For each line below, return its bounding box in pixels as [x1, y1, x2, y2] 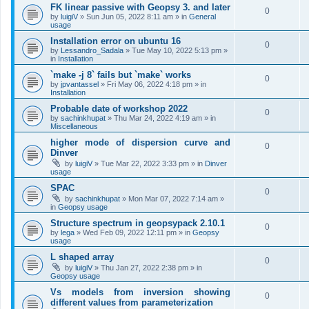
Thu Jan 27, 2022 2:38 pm [101, 263, 188, 272]
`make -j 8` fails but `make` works [50, 70, 191, 80]
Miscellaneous [50, 122, 98, 130]
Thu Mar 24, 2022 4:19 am [114, 114, 202, 122]
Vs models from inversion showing [50, 287, 230, 297]
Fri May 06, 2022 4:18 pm [107, 80, 192, 88]
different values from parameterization [50, 297, 213, 308]
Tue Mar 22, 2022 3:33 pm [101, 159, 189, 168]
